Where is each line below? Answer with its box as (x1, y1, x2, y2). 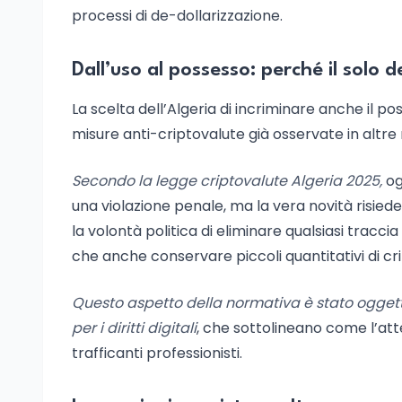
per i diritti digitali (72, 318, 197, 338)
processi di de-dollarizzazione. (72, 5, 283, 26)
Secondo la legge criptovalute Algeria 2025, (72, 170, 382, 191)
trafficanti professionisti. (72, 343, 242, 363)
